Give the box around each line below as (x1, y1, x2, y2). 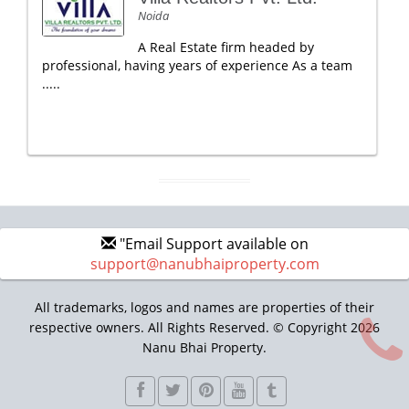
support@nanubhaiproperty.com (89, 254, 320, 274)
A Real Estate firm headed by (138, 38, 314, 56)
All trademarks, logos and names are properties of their (35, 299, 374, 316)
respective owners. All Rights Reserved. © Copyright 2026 (29, 319, 380, 336)
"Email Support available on (115, 234, 309, 254)
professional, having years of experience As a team (42, 57, 352, 74)
